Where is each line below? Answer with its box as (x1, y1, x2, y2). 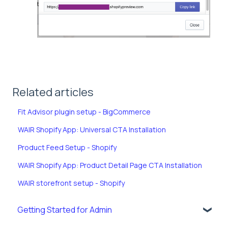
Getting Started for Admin (17, 204, 112, 216)
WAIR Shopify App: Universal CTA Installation (18, 125, 166, 135)
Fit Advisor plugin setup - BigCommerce (18, 107, 151, 117)
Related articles (12, 84, 94, 100)
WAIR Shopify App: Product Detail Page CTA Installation (18, 160, 203, 170)
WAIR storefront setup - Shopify (18, 178, 125, 188)
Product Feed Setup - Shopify (18, 142, 117, 153)
